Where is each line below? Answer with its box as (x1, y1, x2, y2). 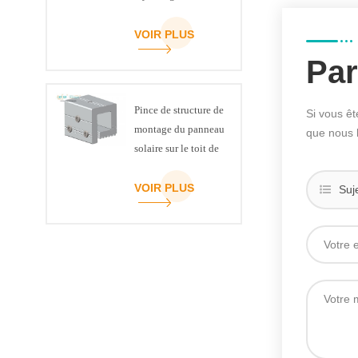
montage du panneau (133, 123, 225, 136)
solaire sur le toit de (133, 142, 219, 155)
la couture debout (133, 161, 210, 174)
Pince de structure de (133, 104, 224, 117)
